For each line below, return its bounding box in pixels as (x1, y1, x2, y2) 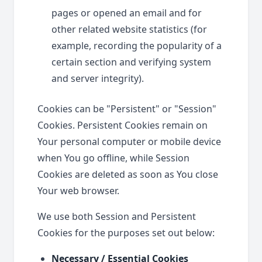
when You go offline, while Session (37, 151, 189, 164)
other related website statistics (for (51, 23, 207, 36)
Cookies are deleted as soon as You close (37, 168, 218, 181)
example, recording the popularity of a (51, 39, 222, 52)
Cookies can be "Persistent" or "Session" (37, 102, 216, 115)
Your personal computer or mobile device (37, 135, 221, 148)
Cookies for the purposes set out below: (37, 226, 215, 239)
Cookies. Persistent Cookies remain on (37, 119, 208, 132)
